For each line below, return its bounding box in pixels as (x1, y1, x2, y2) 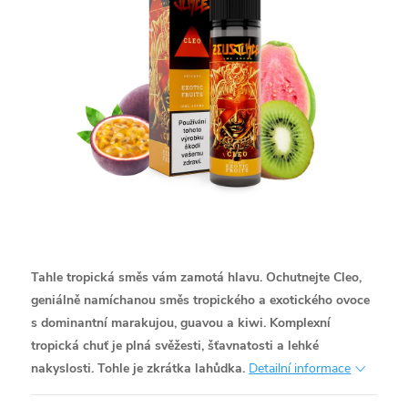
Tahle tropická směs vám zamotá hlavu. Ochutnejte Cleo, (31, 269, 362, 287)
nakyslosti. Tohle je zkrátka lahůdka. (31, 360, 246, 378)
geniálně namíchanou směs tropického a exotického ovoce (31, 291, 371, 310)
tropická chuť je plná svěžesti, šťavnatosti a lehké (31, 337, 320, 355)
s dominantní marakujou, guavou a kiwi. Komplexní (31, 314, 331, 332)
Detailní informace (249, 360, 352, 378)
